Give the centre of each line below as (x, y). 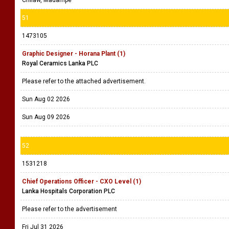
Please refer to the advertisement (70, 209)
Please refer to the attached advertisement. (85, 81)
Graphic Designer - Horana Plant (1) (74, 54)
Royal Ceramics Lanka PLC (60, 63)
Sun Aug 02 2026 (46, 99)
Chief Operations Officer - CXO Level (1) (82, 181)
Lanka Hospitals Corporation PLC (68, 191)
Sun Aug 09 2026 (46, 117)
